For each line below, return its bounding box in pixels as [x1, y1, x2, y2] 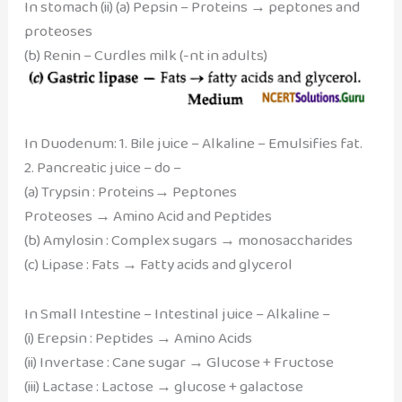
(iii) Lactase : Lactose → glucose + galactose [23, 374, 303, 399]
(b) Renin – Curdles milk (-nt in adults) [23, 43, 267, 68]
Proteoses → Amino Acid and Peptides [23, 204, 272, 229]
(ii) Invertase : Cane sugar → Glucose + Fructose [23, 350, 334, 375]
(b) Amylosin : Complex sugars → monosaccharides [23, 228, 353, 253]
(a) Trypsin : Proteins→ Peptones [23, 179, 237, 205]
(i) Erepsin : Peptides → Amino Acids [23, 326, 252, 351]
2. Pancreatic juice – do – [23, 155, 181, 180]
